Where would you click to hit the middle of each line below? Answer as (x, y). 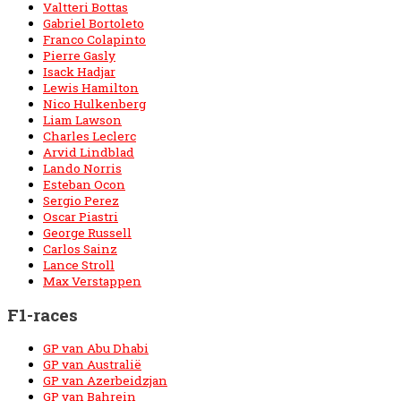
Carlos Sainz (80, 249)
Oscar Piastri (81, 217)
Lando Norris (82, 169)
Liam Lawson (82, 120)
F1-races (43, 315)
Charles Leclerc (90, 137)
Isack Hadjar (79, 72)
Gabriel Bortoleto (94, 24)
